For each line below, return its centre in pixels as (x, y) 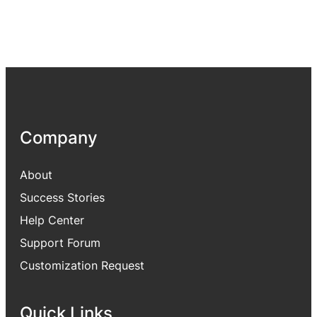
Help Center (52, 220)
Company (59, 138)
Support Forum (60, 242)
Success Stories (62, 197)
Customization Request (82, 265)
